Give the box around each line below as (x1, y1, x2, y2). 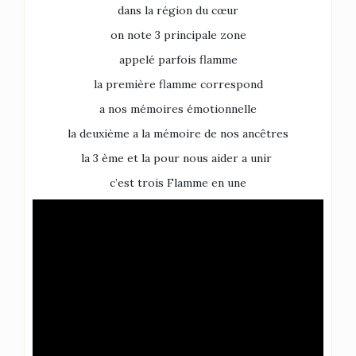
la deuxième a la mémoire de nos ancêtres (68, 126, 288, 141)
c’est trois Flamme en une (110, 176, 246, 190)
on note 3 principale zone (110, 28, 246, 42)
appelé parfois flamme (118, 52, 238, 67)
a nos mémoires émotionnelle (99, 102, 257, 116)
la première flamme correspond (93, 77, 263, 91)
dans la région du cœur (118, 3, 238, 17)
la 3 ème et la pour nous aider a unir (81, 151, 275, 165)
